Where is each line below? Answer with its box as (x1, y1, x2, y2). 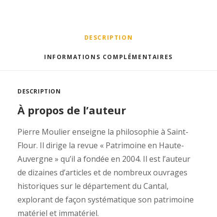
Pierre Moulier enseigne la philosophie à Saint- (17, 126, 188, 137)
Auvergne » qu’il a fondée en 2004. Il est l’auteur (17, 154, 190, 164)
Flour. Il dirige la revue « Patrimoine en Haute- (17, 140, 184, 151)
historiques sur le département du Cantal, (17, 181, 169, 191)
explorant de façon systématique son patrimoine (17, 194, 194, 205)
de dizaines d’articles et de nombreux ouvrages (17, 167, 187, 178)
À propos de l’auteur (17, 103, 126, 117)
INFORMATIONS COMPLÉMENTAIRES (44, 53, 173, 61)
